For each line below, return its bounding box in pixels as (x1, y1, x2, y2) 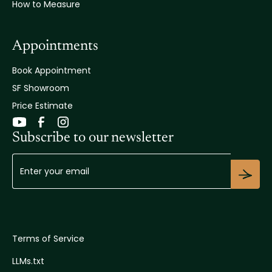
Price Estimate (12, 99, 73, 112)
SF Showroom (12, 81, 69, 94)
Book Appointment (12, 64, 91, 76)
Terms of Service (12, 232, 84, 245)
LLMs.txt (12, 254, 44, 267)
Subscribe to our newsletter (12, 130, 174, 145)
